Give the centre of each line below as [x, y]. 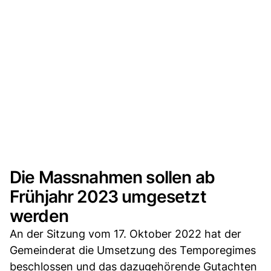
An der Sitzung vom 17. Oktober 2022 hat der [126, 233]
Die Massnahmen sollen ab [112, 177]
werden [39, 216]
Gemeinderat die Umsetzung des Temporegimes [133, 250]
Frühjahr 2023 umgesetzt [108, 196]
